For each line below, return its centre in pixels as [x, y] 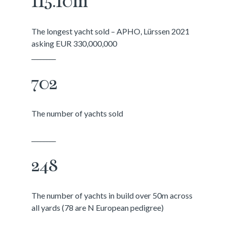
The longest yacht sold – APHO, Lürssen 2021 [111, 31]
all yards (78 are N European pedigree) [98, 207]
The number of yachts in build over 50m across [112, 195]
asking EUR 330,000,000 [74, 43]
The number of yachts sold [78, 113]
